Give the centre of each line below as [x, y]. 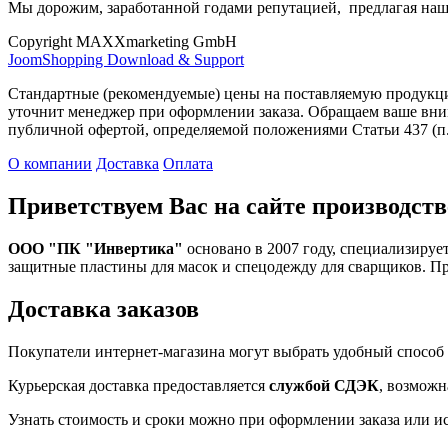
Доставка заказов [103, 308]
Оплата [188, 163]
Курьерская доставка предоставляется [138, 385]
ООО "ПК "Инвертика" [95, 248]
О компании [50, 163]
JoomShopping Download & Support [126, 59]
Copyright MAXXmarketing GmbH [122, 41]
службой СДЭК [324, 385]
